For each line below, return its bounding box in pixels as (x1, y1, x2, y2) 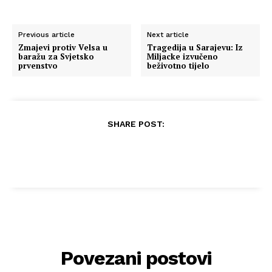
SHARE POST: (107, 118, 165, 129)
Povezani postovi (61, 246, 211, 270)
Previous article (18, 30, 75, 39)
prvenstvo (18, 59, 58, 71)
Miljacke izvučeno (147, 50, 219, 62)
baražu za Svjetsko (18, 50, 94, 62)
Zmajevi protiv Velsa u (18, 41, 107, 53)
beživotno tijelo (147, 59, 210, 71)
